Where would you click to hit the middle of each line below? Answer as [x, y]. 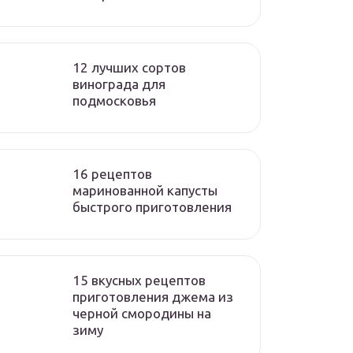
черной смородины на [142, 313]
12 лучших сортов [129, 67]
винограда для [119, 84]
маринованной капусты [145, 190]
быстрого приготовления [152, 207]
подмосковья [114, 100]
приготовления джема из [153, 297]
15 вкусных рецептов [139, 280]
